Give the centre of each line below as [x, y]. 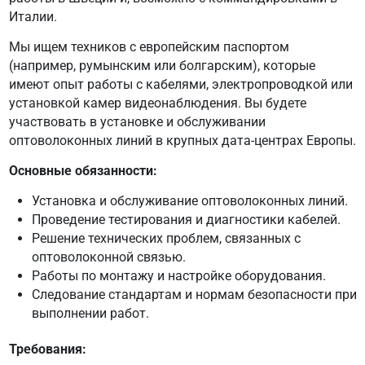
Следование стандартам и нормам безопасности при [194, 294]
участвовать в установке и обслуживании [137, 121]
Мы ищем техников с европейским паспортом [149, 46]
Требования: [47, 349]
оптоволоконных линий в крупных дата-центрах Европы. [182, 140]
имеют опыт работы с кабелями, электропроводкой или [180, 84]
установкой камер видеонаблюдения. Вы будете [157, 103]
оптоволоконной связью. [108, 257]
